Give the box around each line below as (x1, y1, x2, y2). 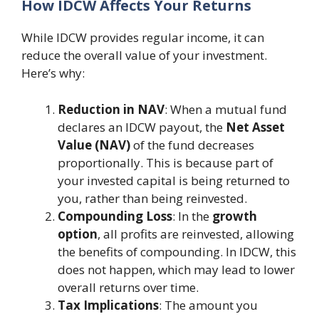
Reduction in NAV (58, 100, 164, 117)
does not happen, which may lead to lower (58, 261, 295, 278)
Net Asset (226, 118, 285, 135)
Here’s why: (21, 65, 85, 82)
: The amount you (159, 296, 258, 313)
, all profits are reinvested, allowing (98, 225, 294, 242)
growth (212, 207, 257, 224)
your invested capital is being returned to (58, 172, 290, 189)
